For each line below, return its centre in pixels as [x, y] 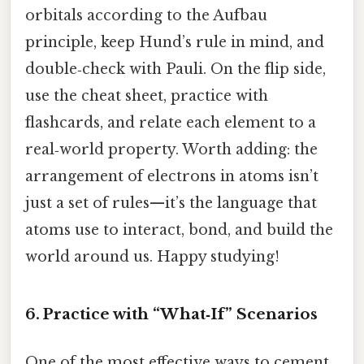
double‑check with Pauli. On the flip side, [175, 69]
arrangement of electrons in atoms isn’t [172, 176]
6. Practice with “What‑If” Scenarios [171, 314]
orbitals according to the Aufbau [146, 15]
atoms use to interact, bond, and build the [179, 230]
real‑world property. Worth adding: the [171, 149]
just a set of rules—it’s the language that [171, 203]
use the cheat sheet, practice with [147, 95]
